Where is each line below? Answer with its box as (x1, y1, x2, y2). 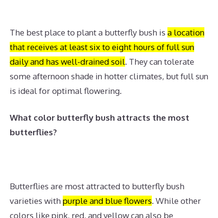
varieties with (10, 196, 63, 206)
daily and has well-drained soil (10, 56, 125, 67)
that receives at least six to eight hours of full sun (10, 41, 194, 52)
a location (167, 27, 204, 37)
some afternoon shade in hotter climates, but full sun (10, 71, 208, 81)
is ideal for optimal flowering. (10, 85, 122, 96)
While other (156, 196, 201, 206)
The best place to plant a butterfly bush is (10, 27, 167, 37)
